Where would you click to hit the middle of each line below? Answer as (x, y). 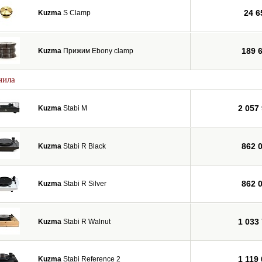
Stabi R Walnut (86, 222)
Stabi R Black (84, 146)
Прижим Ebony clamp (97, 51)
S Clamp (76, 13)
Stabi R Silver (84, 184)
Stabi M (74, 108)
